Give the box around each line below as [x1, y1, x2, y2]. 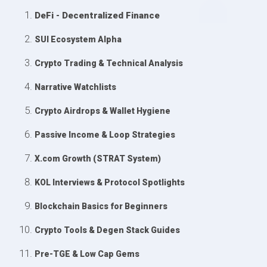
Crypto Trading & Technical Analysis [34, 58, 183, 69]
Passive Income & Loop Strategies [34, 130, 175, 140]
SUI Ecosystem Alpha [34, 35, 122, 45]
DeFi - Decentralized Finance [34, 10, 160, 21]
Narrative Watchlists [34, 82, 116, 92]
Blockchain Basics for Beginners [34, 201, 167, 212]
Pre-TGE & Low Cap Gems [34, 249, 139, 259]
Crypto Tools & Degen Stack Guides [34, 225, 180, 235]
